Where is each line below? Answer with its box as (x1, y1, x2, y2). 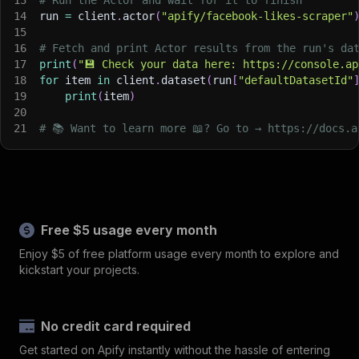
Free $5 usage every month (41, 221, 218, 238)
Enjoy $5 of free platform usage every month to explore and (19, 246, 339, 260)
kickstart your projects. (19, 262, 139, 276)
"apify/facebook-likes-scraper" (161, 9, 353, 22)
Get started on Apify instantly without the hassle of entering (19, 342, 330, 357)
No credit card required (41, 317, 192, 334)
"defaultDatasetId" (238, 73, 353, 87)
